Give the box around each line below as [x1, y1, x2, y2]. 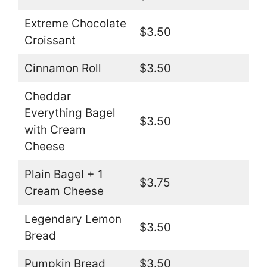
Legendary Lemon [24, 212, 122, 226]
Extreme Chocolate [24, 17, 126, 31]
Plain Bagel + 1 [24, 167, 103, 182]
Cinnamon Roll [24, 61, 101, 76]
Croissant [24, 33, 76, 48]
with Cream [24, 123, 86, 137]
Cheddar [24, 89, 71, 104]
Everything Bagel [24, 106, 116, 120]
